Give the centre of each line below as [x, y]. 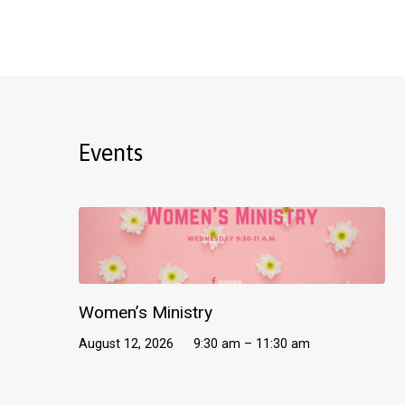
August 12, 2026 [126, 344]
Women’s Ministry [146, 313]
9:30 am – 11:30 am [252, 344]
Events [111, 153]
